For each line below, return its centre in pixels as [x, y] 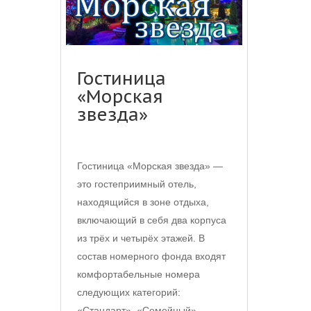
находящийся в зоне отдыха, [143, 202]
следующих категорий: [129, 293]
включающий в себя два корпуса [152, 220]
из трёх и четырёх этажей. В [141, 238]
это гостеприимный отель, [137, 184]
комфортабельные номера [138, 275]
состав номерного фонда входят [151, 257]
